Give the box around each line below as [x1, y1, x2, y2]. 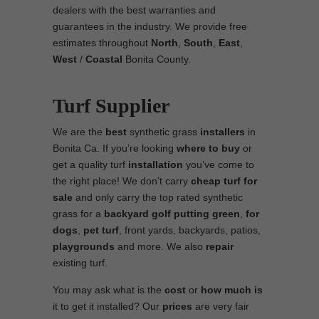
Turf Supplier [53, 95, 169, 117]
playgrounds [53, 241, 115, 252]
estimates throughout [53, 37, 151, 48]
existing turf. [53, 257, 108, 268]
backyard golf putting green [104, 208, 240, 219]
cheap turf [191, 175, 241, 187]
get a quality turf [53, 159, 128, 170]
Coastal [85, 53, 122, 65]
